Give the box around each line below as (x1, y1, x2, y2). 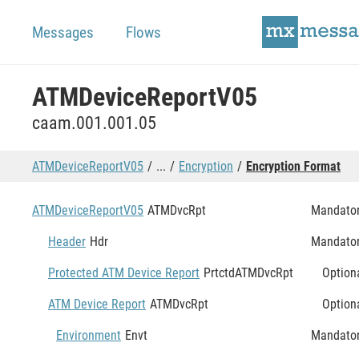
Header (48, 233, 86, 249)
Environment (56, 327, 121, 343)
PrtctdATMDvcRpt (204, 264, 293, 280)
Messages (32, 23, 94, 42)
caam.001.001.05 (32, 112, 156, 134)
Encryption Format (246, 158, 341, 174)
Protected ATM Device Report (48, 264, 200, 280)
